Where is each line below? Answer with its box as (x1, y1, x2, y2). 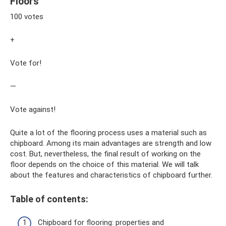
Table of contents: (10, 193, 88, 204)
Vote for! (10, 58, 41, 68)
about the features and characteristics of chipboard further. (10, 170, 212, 180)
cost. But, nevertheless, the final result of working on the (10, 149, 201, 158)
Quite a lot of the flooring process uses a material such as (10, 128, 207, 137)
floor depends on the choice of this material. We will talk (10, 159, 199, 169)
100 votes (10, 12, 43, 21)
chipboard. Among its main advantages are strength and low (10, 138, 211, 148)
